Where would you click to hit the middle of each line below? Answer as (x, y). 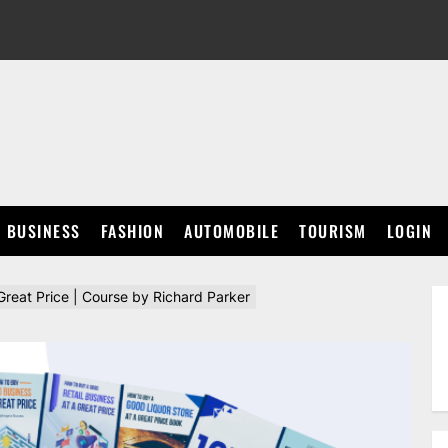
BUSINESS (43, 231)
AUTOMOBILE (231, 231)
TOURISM (333, 231)
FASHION (132, 231)
